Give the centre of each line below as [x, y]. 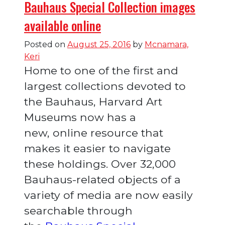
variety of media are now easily [108, 195]
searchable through [78, 211]
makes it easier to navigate [97, 148]
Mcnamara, [166, 45]
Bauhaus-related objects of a [102, 180]
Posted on [46, 45]
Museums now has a [80, 117]
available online [63, 26]
